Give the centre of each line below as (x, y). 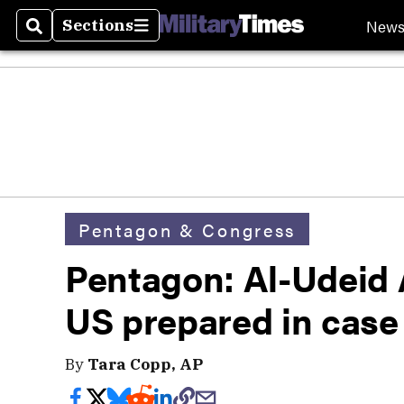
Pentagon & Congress (187, 229)
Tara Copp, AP (145, 364)
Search (55, 36)
